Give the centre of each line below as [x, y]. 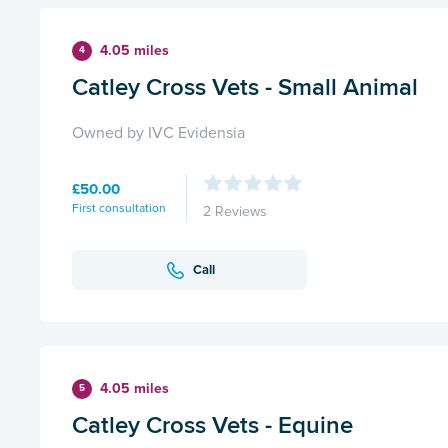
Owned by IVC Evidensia [158, 133]
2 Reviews [235, 212]
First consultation [119, 208]
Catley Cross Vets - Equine [212, 425]
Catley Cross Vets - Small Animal [245, 87]
